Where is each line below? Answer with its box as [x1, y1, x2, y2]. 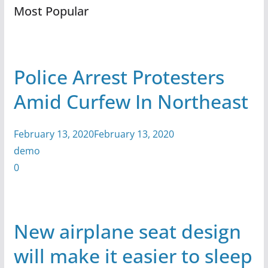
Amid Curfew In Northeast [13, 88, 248, 114]
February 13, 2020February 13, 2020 [13, 127, 174, 141]
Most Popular [13, 2, 89, 19]
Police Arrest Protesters [13, 63, 224, 90]
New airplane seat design [13, 218, 241, 244]
